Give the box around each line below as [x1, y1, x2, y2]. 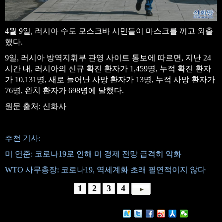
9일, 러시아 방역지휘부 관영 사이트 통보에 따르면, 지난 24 [5, 54, 211, 62]
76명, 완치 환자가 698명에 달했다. [5, 86, 124, 95]
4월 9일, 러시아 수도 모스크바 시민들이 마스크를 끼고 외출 [5, 27, 213, 36]
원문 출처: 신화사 [5, 102, 66, 111]
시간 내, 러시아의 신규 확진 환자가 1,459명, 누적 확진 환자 [5, 64, 211, 73]
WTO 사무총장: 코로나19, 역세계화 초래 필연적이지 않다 [5, 166, 206, 174]
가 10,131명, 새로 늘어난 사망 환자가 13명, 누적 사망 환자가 [5, 75, 215, 84]
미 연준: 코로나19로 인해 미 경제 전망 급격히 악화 [5, 150, 181, 159]
